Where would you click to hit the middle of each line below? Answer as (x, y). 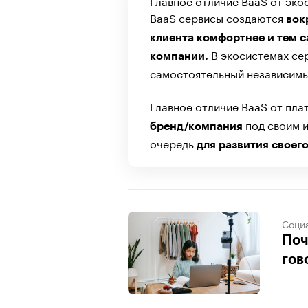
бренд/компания (196, 126)
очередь (173, 142)
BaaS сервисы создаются (218, 16)
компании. (180, 56)
